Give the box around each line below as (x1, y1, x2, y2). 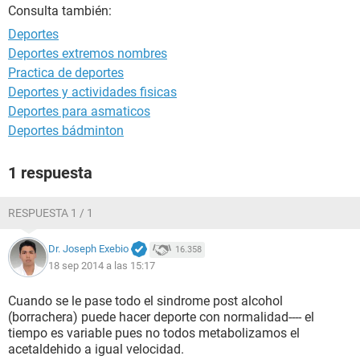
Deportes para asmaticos (8, 104, 150, 119)
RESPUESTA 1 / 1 (8, 207, 93, 219)
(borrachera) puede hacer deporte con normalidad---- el (8, 309, 314, 325)
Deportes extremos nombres (8, 46, 167, 61)
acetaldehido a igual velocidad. (8, 342, 184, 357)
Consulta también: (8, 3, 112, 18)
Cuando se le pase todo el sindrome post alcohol (8, 293, 283, 309)
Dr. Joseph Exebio (48, 243, 129, 256)
